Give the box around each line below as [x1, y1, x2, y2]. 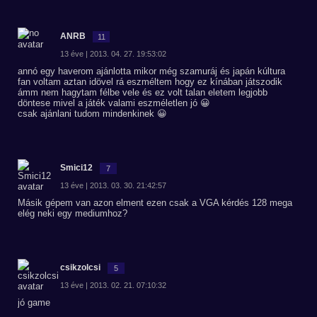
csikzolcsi [60, 263, 100, 272]
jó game [18, 297, 50, 308]
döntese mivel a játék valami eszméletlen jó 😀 [18, 98, 210, 108]
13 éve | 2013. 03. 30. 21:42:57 [60, 181, 166, 190]
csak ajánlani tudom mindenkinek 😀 [18, 108, 167, 119]
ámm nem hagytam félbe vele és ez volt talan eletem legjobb [18, 87, 267, 98]
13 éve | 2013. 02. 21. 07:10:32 [60, 281, 166, 289]
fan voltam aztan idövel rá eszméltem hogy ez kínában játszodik [18, 76, 282, 87]
